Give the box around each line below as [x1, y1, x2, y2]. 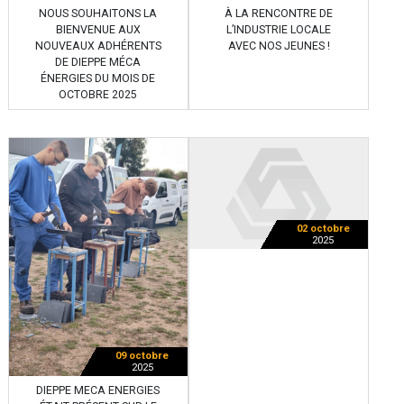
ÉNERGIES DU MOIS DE [41, 71, 156, 85]
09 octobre [115, 349, 170, 362]
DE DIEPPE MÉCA [55, 55, 142, 69]
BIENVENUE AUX [55, 23, 141, 36]
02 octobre [296, 222, 350, 234]
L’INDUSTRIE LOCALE [226, 23, 331, 36]
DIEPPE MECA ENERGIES [36, 383, 161, 397]
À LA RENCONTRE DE [225, 6, 333, 20]
